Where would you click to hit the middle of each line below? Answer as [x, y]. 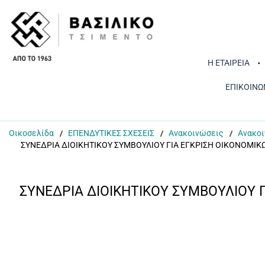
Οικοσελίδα [31, 133]
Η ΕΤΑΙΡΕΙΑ [229, 63]
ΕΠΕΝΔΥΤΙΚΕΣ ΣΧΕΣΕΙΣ [111, 133]
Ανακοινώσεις [196, 133]
